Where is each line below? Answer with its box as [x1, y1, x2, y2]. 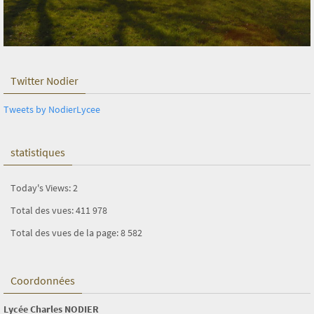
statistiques [11, 145, 65, 160]
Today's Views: [11, 182, 73, 195]
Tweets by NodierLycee [4, 103, 100, 116]
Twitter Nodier [11, 74, 78, 88]
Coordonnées [11, 273, 75, 288]
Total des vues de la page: [11, 226, 121, 240]
